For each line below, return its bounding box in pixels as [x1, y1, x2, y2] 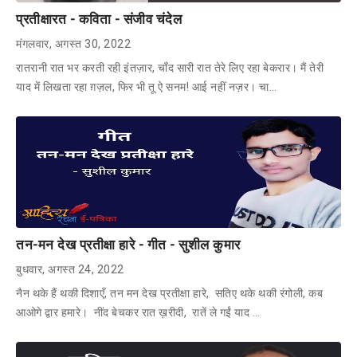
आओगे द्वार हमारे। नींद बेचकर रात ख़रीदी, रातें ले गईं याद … [16, 305, 260, 319]
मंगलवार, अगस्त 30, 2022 [16, 37, 131, 50]
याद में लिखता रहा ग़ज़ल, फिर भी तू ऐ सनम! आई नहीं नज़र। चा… [16, 80, 277, 93]
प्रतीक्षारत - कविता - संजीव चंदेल [16, 10, 182, 27]
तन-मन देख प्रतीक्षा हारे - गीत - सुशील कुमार [16, 236, 241, 253]
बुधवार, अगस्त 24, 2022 [16, 262, 124, 276]
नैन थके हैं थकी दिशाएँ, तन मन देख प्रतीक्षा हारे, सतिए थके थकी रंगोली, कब [16, 286, 323, 300]
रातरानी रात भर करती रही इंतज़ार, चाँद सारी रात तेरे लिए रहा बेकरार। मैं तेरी [16, 61, 324, 74]
